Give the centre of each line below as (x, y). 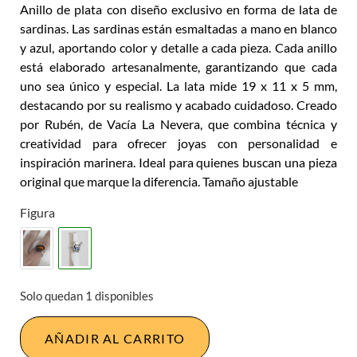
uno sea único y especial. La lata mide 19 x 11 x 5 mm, (178, 86)
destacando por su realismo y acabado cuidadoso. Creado (178, 105)
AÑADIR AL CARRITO (115, 338)
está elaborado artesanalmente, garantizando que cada (178, 67)
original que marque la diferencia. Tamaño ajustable (159, 182)
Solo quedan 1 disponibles (87, 296)
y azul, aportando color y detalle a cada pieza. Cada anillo (178, 48)
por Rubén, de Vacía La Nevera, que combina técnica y (178, 124)
